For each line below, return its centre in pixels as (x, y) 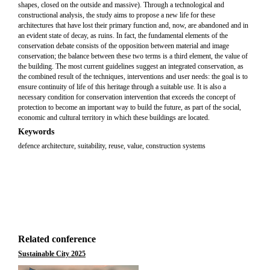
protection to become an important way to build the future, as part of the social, (130, 107)
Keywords (36, 132)
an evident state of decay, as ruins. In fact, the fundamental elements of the (123, 36)
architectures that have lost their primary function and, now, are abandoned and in (133, 25)
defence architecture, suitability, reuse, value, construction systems (112, 146)
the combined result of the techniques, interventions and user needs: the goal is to (133, 77)
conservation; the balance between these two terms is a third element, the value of (133, 56)
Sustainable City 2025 (52, 254)
